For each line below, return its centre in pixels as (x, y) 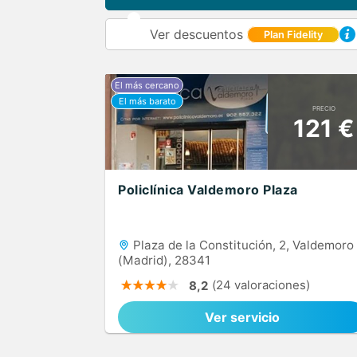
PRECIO (324, 108)
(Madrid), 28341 (164, 260)
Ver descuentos (198, 35)
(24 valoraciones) (261, 285)
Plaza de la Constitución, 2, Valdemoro (242, 245)
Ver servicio (242, 317)
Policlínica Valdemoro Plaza (208, 190)
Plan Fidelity (293, 35)
